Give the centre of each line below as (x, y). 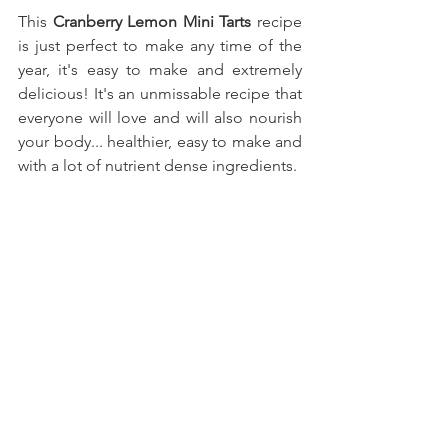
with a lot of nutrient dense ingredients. (157, 165)
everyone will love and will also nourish (160, 117)
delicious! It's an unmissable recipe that (160, 93)
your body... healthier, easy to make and (160, 141)
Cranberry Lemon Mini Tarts (152, 21)
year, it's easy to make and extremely (160, 69)
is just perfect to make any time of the (160, 45)
